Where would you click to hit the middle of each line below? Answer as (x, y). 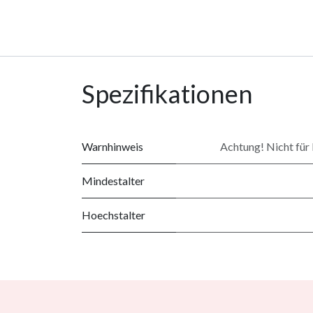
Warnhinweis (112, 146)
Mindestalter (113, 180)
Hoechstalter (114, 214)
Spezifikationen (167, 93)
